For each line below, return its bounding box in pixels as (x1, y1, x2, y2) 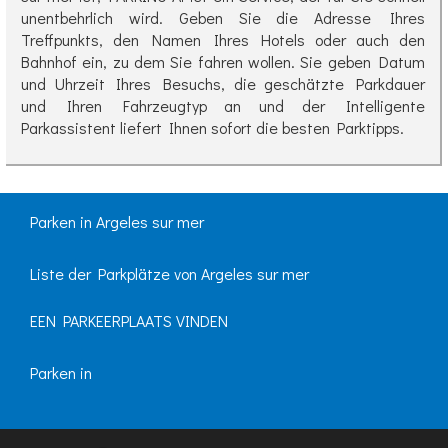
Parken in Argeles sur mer (30, 211, 204, 233)
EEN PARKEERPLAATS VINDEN (30, 310, 228, 332)
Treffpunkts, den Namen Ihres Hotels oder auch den (21, 29, 425, 51)
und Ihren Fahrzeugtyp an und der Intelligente (21, 95, 425, 117)
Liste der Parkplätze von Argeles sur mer (30, 263, 309, 285)
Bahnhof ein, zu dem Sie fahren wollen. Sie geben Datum (21, 51, 425, 73)
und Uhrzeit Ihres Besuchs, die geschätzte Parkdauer (21, 73, 425, 95)
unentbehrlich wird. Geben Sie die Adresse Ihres (21, 7, 425, 29)
